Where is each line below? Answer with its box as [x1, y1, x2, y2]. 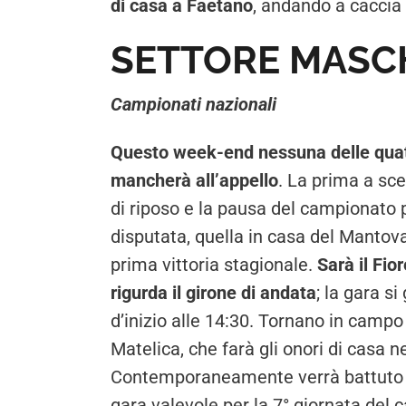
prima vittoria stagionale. [111, 254, 317, 276]
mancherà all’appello [111, 169, 278, 192]
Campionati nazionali [111, 93, 276, 116]
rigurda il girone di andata [111, 282, 316, 304]
